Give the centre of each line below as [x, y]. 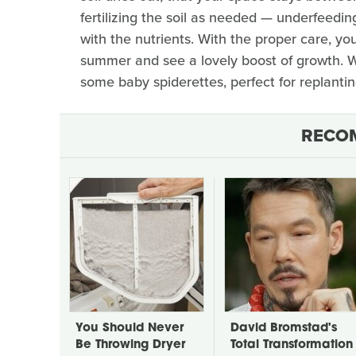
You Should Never [130, 328]
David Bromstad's [284, 328]
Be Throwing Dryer [130, 345]
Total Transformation [292, 345]
